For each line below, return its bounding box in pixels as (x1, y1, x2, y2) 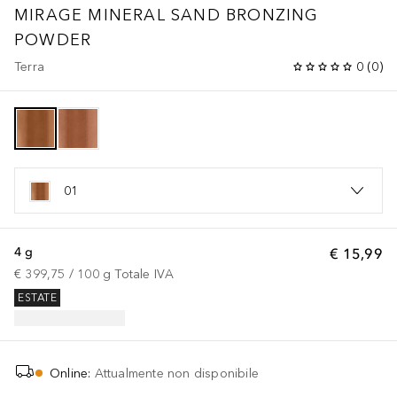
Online (50, 365, 89, 381)
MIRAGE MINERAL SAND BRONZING (14, 4, 319, 25)
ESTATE (18, 292, 57, 305)
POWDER (14, 29, 92, 50)
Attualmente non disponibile (94, 365, 259, 381)
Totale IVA (114, 266, 175, 282)
